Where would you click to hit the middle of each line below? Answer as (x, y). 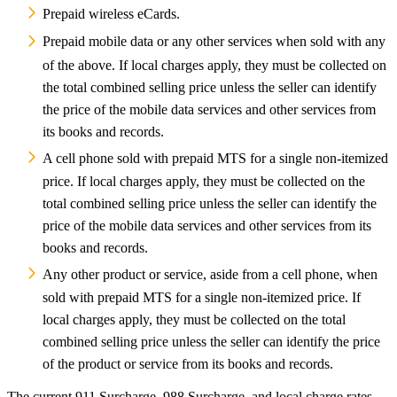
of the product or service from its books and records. (188, 364)
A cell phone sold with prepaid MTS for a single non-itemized (215, 158)
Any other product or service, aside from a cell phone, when (210, 274)
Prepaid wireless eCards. (111, 13)
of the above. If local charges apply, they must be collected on (214, 65)
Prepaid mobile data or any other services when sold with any (214, 42)
